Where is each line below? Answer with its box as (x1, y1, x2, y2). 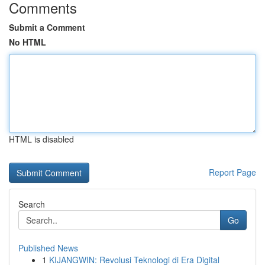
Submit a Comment (9, 21, 85, 33)
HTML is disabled (9, 133, 74, 145)
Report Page (209, 166, 256, 178)
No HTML (9, 36, 46, 48)
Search (18, 198, 45, 210)
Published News (18, 242, 78, 254)
